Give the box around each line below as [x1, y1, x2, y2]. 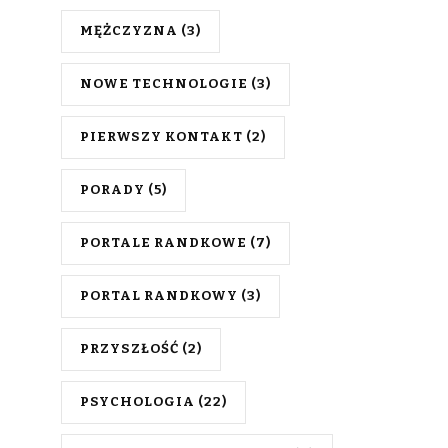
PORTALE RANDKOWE [80, 235, 247, 251]
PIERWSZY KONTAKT [80, 129, 243, 145]
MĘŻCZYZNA [80, 23, 178, 39]
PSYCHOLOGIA [80, 394, 195, 410]
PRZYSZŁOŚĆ [80, 341, 179, 357]
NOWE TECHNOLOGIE [80, 76, 248, 92]
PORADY [80, 182, 145, 198]
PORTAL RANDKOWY [80, 288, 238, 304]
